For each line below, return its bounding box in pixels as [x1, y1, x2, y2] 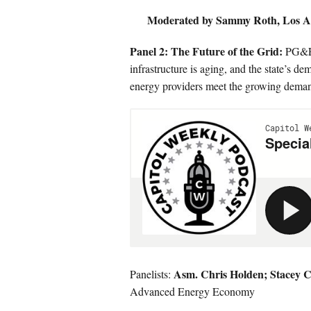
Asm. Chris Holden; [174, 266, 267, 282]
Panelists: [130, 267, 174, 281]
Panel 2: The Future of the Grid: [130, 43, 283, 59]
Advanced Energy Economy [130, 284, 255, 299]
